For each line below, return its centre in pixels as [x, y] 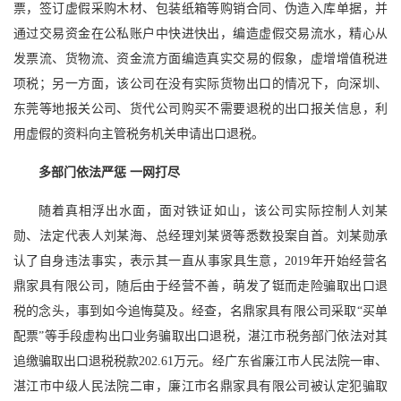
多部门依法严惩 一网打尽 [109, 172]
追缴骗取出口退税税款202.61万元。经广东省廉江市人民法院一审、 [200, 361]
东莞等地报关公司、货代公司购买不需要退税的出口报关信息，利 [200, 108]
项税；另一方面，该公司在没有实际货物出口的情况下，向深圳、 [200, 83]
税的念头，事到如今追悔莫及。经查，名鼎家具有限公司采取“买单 [200, 311]
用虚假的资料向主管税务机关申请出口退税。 [139, 133]
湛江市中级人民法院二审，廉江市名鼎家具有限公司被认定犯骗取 [200, 386]
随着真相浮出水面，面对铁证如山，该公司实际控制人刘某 [213, 210]
